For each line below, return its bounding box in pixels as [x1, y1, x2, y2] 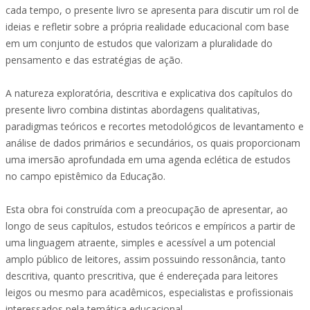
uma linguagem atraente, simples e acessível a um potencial [6, 236, 275, 249]
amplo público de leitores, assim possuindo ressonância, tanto [6, 253, 286, 266]
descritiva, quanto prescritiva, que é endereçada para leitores [6, 269, 278, 282]
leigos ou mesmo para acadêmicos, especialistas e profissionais [6, 286, 293, 299]
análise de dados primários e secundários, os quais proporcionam [6, 136, 300, 149]
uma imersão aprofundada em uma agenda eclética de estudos [6, 153, 291, 166]
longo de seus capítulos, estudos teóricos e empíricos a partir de [6, 219, 295, 232]
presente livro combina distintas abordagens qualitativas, [6, 103, 260, 116]
